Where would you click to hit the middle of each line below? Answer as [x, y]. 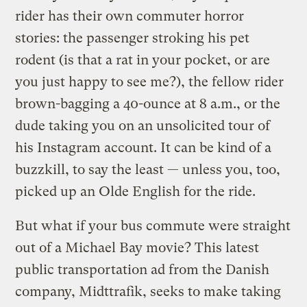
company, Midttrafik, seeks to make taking [148, 291]
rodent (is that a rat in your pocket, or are [143, 60]
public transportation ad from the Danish [143, 269]
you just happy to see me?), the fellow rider [150, 82]
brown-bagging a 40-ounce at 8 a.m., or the [148, 103]
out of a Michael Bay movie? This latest [137, 247]
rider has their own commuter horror [130, 16]
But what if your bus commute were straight [153, 225]
